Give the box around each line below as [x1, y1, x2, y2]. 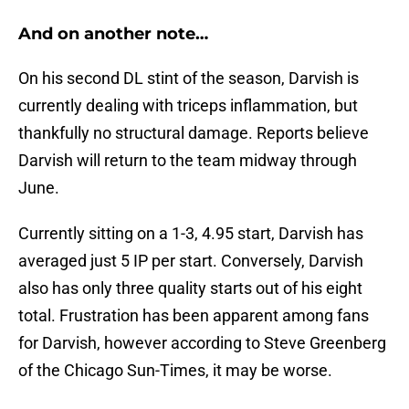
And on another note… [18, 24, 208, 45]
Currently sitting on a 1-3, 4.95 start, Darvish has [18, 224, 363, 244]
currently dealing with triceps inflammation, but [18, 96, 358, 116]
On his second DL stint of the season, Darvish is [18, 68, 359, 89]
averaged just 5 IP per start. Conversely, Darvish [18, 251, 363, 271]
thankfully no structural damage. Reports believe [18, 123, 369, 143]
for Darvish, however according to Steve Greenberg [18, 333, 386, 353]
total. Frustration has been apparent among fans [18, 306, 369, 326]
